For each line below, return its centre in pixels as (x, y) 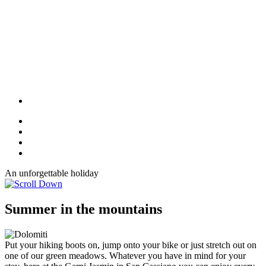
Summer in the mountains (83, 209)
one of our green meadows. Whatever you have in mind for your (125, 255)
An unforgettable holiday (52, 173)
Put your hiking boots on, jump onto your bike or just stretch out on (131, 245)
